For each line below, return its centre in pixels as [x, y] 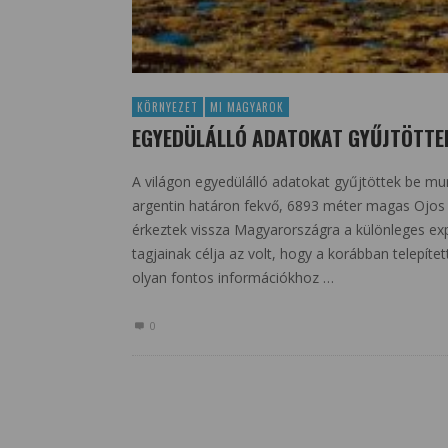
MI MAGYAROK [247, 107]
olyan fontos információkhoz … [233, 278]
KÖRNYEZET [167, 107]
